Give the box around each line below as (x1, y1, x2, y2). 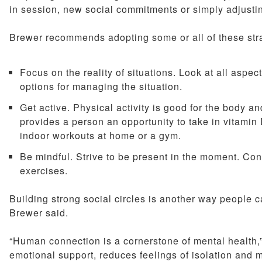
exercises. (19, 164, 68, 177)
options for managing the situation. (19, 80, 182, 93)
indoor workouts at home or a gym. (19, 129, 181, 142)
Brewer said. (9, 206, 68, 219)
